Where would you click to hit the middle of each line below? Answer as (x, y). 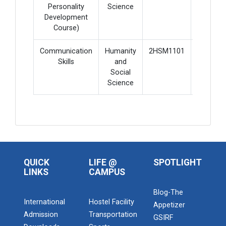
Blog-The (168, 192)
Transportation (113, 215)
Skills (66, 62)
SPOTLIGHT (178, 162)
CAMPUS (107, 172)
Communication (66, 51)
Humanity (121, 51)
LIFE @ (103, 162)
